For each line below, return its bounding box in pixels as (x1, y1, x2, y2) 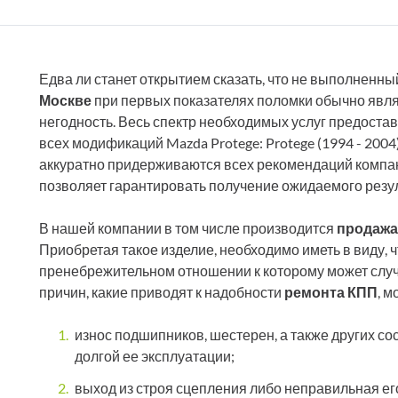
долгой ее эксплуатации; (75, 347, 235, 365)
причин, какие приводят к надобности (39, 283, 284, 301)
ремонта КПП (284, 283, 378, 301)
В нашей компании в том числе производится (39, 219, 337, 237)
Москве (39, 92, 92, 109)
